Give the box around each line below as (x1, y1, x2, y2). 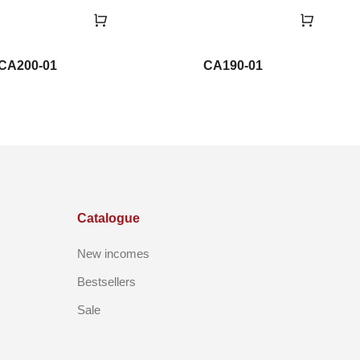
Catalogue (77, 211, 140, 225)
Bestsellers (77, 274, 136, 288)
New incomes (77, 246, 149, 260)
